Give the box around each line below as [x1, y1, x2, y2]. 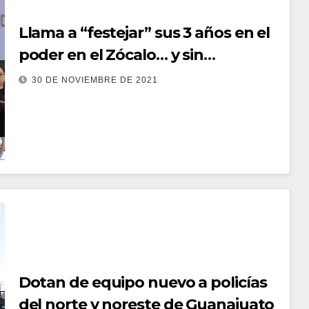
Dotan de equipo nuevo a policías [18, 272, 267, 292]
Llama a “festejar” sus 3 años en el [18, 23, 270, 42]
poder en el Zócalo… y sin [18, 45, 204, 64]
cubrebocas [18, 67, 107, 86]
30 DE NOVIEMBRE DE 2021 [31, 74, 158, 85]
